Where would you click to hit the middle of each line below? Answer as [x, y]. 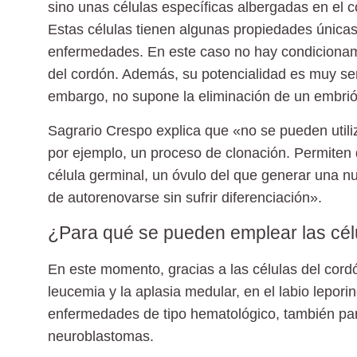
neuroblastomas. [101, 337]
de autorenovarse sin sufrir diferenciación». [185, 197]
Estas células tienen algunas [139, 30]
